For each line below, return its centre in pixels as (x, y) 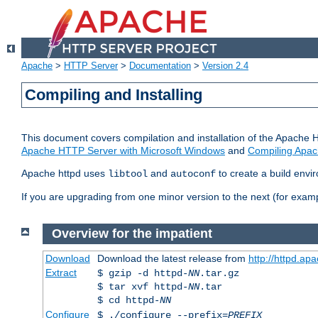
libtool (128, 174)
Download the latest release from (172, 258)
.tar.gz (219, 273)
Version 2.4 (225, 66)
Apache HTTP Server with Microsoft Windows (123, 151)
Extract (61, 272)
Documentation (160, 66)
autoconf (193, 174)
